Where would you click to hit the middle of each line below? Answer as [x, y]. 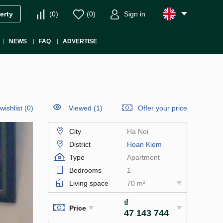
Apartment [143, 157]
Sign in [135, 14]
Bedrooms [85, 170]
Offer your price [163, 108]
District [80, 144]
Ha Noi [137, 131]
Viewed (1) [86, 108]
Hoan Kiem [144, 144]
